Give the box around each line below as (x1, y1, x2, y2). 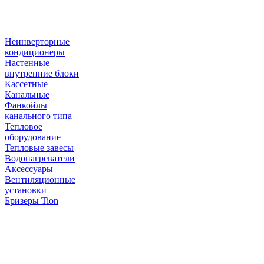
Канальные (5, 90, 49, 100)
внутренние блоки (5, 68, 79, 78)
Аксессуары (5, 164, 53, 174)
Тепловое (5, 121, 42, 131)
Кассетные (5, 79, 48, 89)
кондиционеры (5, 47, 65, 57)
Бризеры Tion (5, 196, 58, 206)
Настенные (5, 58, 49, 68)
